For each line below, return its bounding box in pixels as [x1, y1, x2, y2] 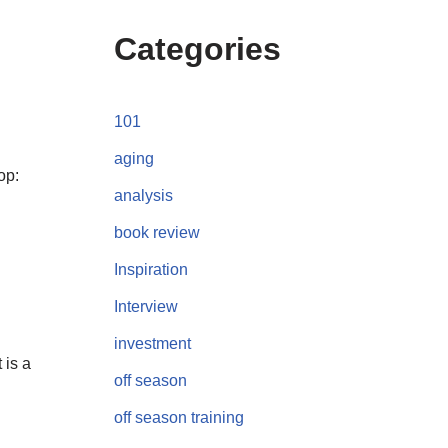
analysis [113, 186, 173, 204]
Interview [113, 297, 178, 315]
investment [113, 334, 191, 352]
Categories [113, 30, 281, 67]
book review [113, 223, 200, 241]
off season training [113, 408, 244, 426]
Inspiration [113, 260, 188, 278]
